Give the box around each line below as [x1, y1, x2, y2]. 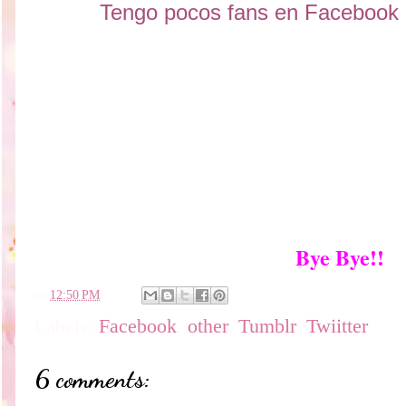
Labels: [34, 315, 99, 338]
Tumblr [238, 315, 295, 338]
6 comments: [34, 363, 150, 395]
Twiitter [306, 315, 368, 338]
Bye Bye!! [295, 241, 384, 274]
